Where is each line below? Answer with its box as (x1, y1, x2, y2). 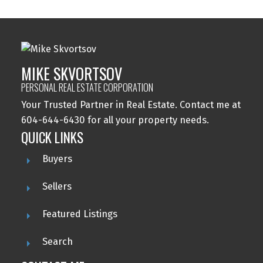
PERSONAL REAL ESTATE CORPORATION (21, 80, 153, 95)
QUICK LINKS (21, 127, 83, 148)
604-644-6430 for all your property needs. (21, 114, 209, 126)
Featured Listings (42, 208, 117, 220)
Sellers (42, 181, 72, 193)
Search (42, 236, 73, 248)
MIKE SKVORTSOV (21, 62, 122, 86)
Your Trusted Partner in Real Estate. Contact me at (21, 99, 241, 111)
